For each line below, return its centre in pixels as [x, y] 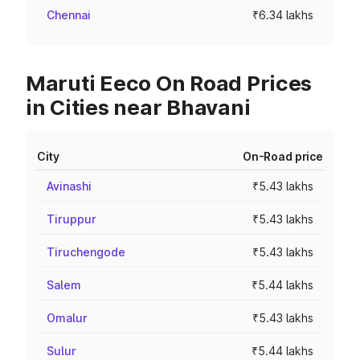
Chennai [69, 15]
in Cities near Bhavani [138, 107]
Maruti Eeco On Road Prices [169, 83]
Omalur [67, 318]
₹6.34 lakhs [283, 15]
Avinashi [69, 186]
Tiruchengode [86, 252]
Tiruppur [72, 219]
